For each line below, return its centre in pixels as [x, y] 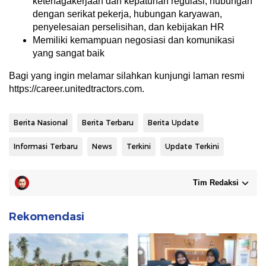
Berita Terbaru [108, 123]
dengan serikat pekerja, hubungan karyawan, [127, 14]
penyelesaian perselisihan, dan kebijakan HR [129, 27]
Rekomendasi [47, 217]
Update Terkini [192, 147]
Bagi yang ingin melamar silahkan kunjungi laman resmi [127, 76]
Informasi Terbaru [46, 147]
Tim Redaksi [216, 183]
